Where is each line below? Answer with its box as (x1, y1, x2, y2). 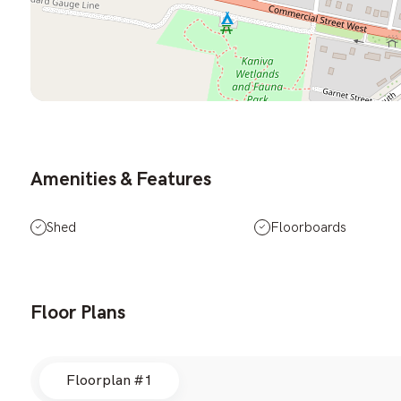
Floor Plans (30, 301, 125, 324)
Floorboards (270, 218, 346, 235)
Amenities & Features (30, 167, 211, 191)
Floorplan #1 (66, 371, 152, 389)
